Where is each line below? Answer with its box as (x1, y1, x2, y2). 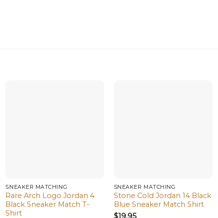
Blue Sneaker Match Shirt (113, 200, 204, 209)
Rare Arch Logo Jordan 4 (5, 191, 95, 200)
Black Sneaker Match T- (5, 200, 90, 209)
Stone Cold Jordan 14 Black (113, 191, 211, 200)
